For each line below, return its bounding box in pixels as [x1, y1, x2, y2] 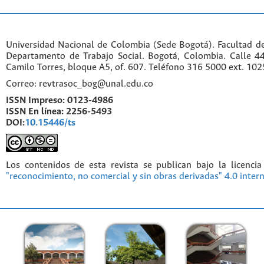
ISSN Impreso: [6, 95, 67, 105]
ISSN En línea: [6, 106, 64, 117]
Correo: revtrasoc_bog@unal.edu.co [6, 79, 153, 90]
